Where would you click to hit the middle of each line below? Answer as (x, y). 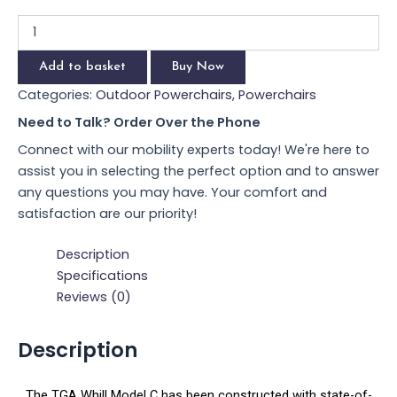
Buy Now (198, 66)
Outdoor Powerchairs (164, 94)
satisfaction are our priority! (107, 214)
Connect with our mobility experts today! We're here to (194, 150)
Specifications (102, 276)
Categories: (57, 94)
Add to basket (82, 66)
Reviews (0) (93, 297)
